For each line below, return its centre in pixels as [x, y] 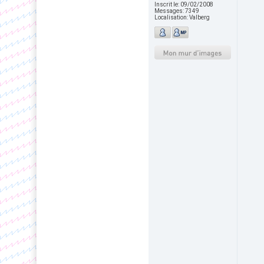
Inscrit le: [167, 4]
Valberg [199, 17]
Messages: [170, 11]
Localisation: [172, 17]
